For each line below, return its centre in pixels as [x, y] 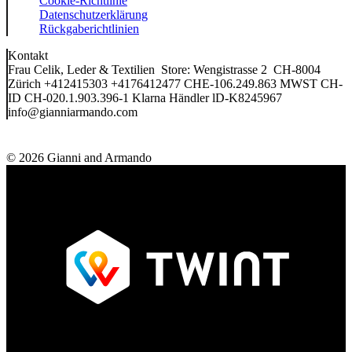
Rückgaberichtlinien [89, 29]
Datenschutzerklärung [93, 15]
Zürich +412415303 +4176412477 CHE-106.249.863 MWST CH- [175, 84]
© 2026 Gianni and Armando [79, 158]
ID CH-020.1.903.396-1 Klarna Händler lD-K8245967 [145, 98]
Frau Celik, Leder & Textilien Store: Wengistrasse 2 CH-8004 [164, 70]
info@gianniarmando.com [73, 112]
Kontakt [28, 56]
